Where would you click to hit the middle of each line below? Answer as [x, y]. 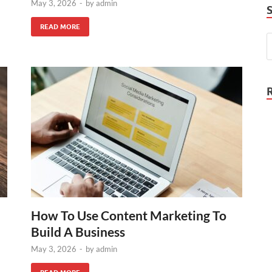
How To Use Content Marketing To [129, 215]
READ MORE [60, 27]
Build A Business [78, 232]
